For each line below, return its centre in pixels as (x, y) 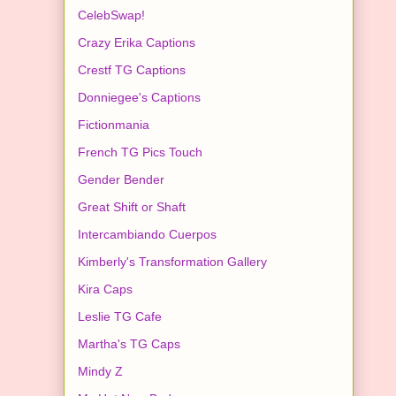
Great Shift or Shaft (132, 207)
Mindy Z (100, 372)
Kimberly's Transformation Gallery (172, 262)
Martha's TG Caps (129, 344)
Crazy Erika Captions (137, 43)
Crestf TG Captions (132, 70)
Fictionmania (114, 125)
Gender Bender (121, 180)
